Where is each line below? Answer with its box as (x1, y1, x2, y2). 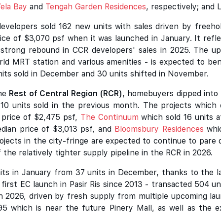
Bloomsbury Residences (114, 124, 204, 134)
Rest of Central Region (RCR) (9, 89, 122, 98)
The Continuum (80, 112, 139, 122)
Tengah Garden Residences (45, 2, 146, 11)
